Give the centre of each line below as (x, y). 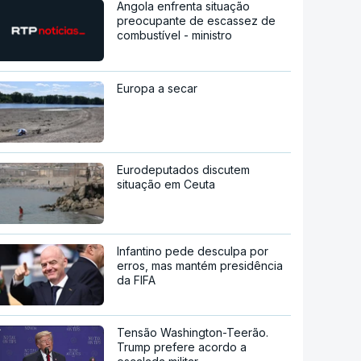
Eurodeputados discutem (184, 170)
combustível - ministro (175, 35)
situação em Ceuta (166, 185)
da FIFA (137, 280)
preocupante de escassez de (197, 21)
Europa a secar (158, 89)
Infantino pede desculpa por (193, 251)
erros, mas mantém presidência (200, 266)
